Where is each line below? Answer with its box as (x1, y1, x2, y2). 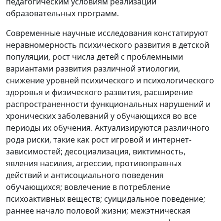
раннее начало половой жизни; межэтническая (6, 205, 190, 217)
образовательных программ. (6, 8, 119, 19)
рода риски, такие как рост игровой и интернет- (6, 134, 191, 146)
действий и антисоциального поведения (6, 170, 164, 181)
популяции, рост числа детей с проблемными (6, 51, 183, 63)
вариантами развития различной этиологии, (6, 63, 180, 74)
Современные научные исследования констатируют (6, 28, 208, 39)
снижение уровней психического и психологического (6, 75, 214, 86)
